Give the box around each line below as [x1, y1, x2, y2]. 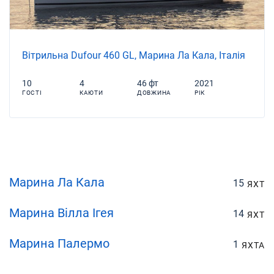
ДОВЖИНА [137, 89, 171, 96]
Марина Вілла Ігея [9, 205, 114, 220]
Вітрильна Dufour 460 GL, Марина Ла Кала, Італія [22, 49, 245, 61]
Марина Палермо [9, 235, 109, 251]
